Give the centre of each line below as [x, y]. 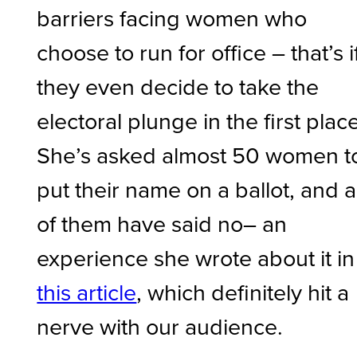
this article [87, 292]
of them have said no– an [162, 224]
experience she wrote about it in [196, 258]
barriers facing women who [172, 18]
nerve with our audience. [163, 326]
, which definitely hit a [243, 292]
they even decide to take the [178, 86]
